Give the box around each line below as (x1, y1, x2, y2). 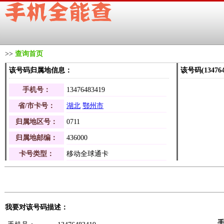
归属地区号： (15, 118, 57, 125)
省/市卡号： (18, 102, 55, 109)
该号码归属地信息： (9, 66, 72, 74)
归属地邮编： (15, 134, 57, 141)
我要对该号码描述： (5, 203, 68, 211)
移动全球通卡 (66, 150, 108, 157)
